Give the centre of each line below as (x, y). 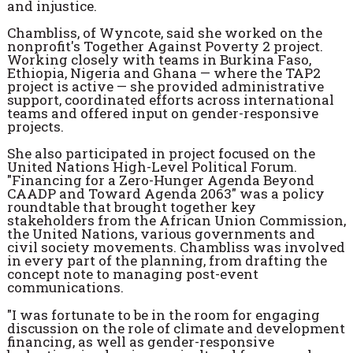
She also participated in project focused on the (161, 154)
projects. (35, 126)
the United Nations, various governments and (161, 234)
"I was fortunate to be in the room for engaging (163, 314)
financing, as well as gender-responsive (140, 341)
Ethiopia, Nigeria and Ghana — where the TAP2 (163, 72)
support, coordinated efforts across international (170, 99)
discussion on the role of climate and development (176, 328)
